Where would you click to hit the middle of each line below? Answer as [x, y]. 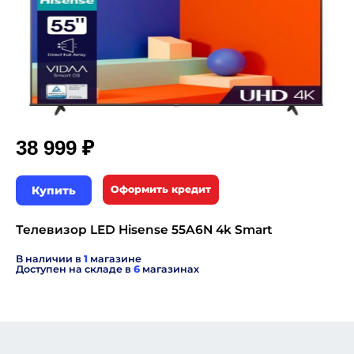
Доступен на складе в [75, 269]
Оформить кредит [161, 189]
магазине [115, 259]
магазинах [169, 269]
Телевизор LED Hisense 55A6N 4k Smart [144, 230]
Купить [54, 190]
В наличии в [50, 259]
